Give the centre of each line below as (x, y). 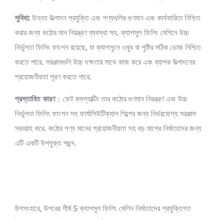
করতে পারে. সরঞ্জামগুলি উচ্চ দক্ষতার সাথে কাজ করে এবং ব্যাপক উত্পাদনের (105, 62)
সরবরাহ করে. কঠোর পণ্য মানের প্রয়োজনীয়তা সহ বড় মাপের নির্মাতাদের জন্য (108, 128)
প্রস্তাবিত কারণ (35, 99)
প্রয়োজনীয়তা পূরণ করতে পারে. (53, 77)
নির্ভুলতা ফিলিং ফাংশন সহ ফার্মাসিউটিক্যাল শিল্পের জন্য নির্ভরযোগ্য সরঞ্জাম (105, 113)
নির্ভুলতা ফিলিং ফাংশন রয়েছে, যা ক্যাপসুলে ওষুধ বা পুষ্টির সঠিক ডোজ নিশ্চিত (108, 48)
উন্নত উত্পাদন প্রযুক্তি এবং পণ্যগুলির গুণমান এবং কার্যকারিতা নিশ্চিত (115, 18)
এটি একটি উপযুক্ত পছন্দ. (46, 143)
